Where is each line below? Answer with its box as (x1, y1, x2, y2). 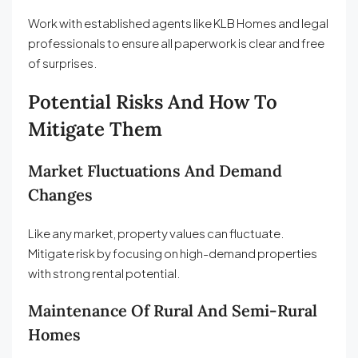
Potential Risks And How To (28, 89, 277, 115)
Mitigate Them (28, 117, 162, 142)
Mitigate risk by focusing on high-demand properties (28, 245, 317, 261)
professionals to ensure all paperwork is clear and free (28, 35, 324, 51)
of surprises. (28, 55, 97, 71)
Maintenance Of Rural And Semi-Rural (28, 300, 317, 321)
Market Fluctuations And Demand (28, 161, 282, 181)
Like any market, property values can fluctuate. (28, 225, 284, 241)
